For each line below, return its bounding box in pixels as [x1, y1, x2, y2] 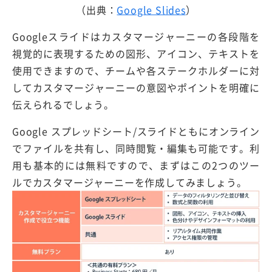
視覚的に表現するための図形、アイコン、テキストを [12, 46, 260, 61]
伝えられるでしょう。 [12, 97, 114, 112]
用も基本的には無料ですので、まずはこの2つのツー [12, 157, 260, 172]
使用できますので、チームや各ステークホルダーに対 [12, 63, 260, 78]
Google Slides [117, 2, 186, 17]
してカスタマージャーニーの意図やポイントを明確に [12, 80, 260, 95]
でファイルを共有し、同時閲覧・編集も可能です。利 [12, 140, 260, 155]
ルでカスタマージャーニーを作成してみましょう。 [12, 174, 247, 189]
